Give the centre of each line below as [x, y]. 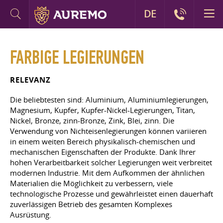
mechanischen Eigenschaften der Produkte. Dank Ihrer [103, 152]
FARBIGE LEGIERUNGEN [77, 58]
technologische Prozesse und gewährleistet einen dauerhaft [111, 194]
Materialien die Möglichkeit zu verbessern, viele [91, 183]
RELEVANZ [30, 80]
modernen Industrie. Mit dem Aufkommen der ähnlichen [107, 173]
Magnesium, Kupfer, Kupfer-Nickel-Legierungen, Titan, [103, 110]
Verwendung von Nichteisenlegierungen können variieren [108, 131]
